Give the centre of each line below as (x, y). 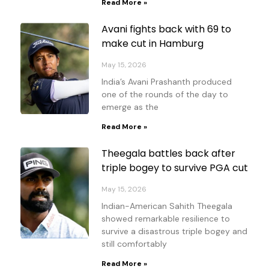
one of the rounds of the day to (165, 94)
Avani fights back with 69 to (166, 29)
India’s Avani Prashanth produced (167, 81)
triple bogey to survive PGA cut (175, 168)
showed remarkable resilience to (166, 218)
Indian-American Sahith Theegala (167, 206)
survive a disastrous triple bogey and (174, 231)
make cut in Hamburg (153, 43)
